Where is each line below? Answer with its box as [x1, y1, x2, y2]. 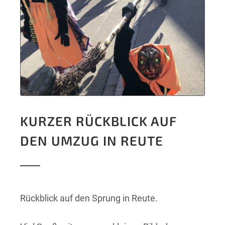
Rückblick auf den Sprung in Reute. [20, 192, 158, 203]
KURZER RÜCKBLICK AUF [20, 113, 177, 129]
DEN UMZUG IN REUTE [20, 132, 163, 148]
